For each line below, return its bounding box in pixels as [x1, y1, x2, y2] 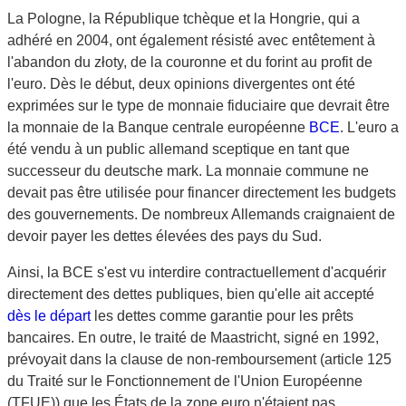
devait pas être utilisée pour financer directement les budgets [7, 185, 396, 200]
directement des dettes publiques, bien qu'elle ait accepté [7, 286, 374, 302]
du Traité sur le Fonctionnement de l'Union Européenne [7, 373, 362, 389]
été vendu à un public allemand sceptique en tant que [7, 141, 350, 157]
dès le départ [7, 308, 91, 324]
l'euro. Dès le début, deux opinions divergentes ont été [7, 76, 355, 92]
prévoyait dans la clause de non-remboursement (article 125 [7, 352, 391, 367]
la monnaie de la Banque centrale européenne [7, 120, 309, 135]
